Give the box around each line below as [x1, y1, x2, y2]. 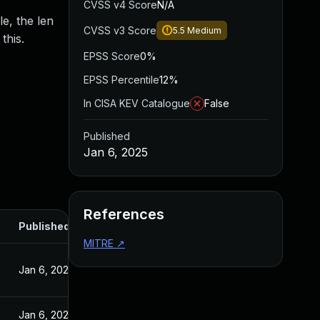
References [84, 206, 164, 223]
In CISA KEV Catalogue [84, 97, 190, 109]
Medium [187, 25, 221, 36]
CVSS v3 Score [84, 24, 156, 36]
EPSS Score [84, 50, 140, 62]
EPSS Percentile [84, 74, 159, 86]
